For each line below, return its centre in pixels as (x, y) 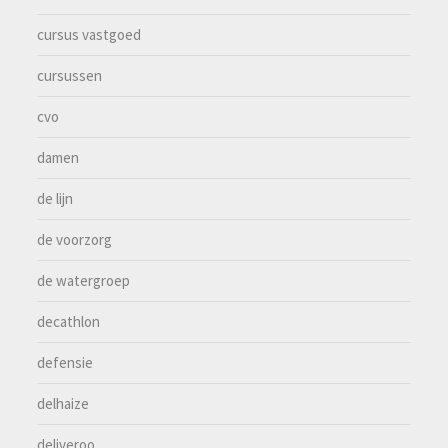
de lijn (55, 198)
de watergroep (84, 280)
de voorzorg (75, 239)
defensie (65, 362)
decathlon (69, 321)
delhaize (63, 403)
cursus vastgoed (89, 34)
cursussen (70, 75)
